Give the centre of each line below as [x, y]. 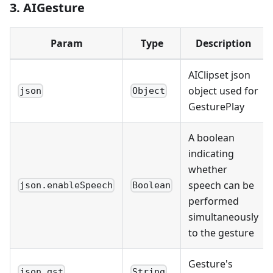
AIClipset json [219, 75]
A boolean [211, 137]
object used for [223, 90]
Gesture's [211, 264]
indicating [211, 153]
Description [223, 43]
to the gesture [221, 232]
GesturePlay [216, 106]
